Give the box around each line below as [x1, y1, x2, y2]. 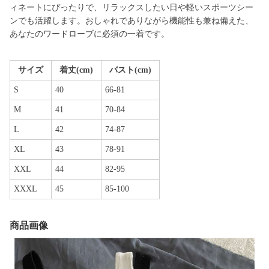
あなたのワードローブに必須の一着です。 [10, 29, 169, 38]
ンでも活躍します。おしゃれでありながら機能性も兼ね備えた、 [10, 16, 253, 25]
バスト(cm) [109, 65, 151, 74]
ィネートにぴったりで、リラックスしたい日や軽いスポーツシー [10, 3, 253, 12]
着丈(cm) [59, 65, 93, 74]
